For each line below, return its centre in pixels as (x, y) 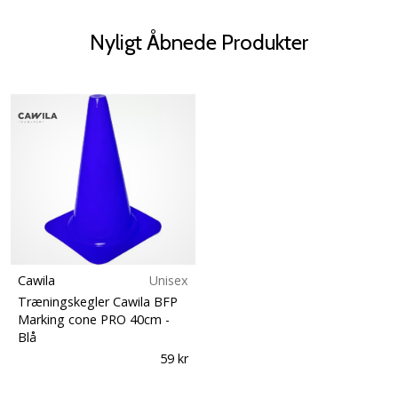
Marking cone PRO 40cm (92, 319)
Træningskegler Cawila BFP (98, 301)
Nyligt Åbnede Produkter (199, 42)
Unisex (169, 280)
